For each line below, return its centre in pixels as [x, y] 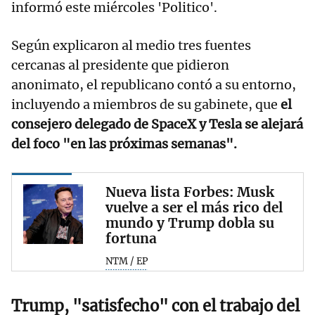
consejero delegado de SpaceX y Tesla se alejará [157, 124]
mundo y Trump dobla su [190, 223]
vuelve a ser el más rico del [194, 208]
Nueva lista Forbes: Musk [190, 192]
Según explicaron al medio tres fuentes [131, 46]
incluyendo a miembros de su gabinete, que [146, 105]
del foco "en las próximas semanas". [124, 144]
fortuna [131, 239]
